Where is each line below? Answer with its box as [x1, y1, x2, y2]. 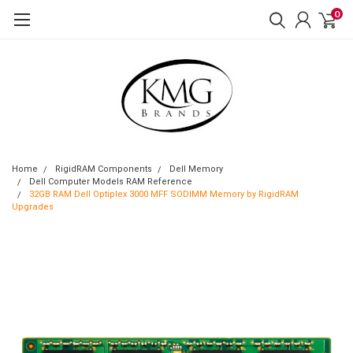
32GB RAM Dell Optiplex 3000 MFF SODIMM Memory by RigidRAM [29, 189, 299, 199]
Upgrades [12, 202, 54, 212]
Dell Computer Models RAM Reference [29, 176, 192, 187]
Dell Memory [169, 164, 223, 174]
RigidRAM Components [55, 164, 152, 174]
